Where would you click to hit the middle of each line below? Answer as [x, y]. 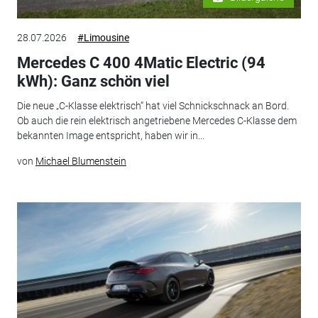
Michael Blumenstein [81, 161]
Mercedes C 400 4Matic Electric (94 [141, 63]
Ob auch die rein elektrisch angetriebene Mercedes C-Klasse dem [157, 120]
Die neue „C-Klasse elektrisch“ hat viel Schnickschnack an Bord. [153, 105]
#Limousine [103, 38]
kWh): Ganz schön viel [93, 82]
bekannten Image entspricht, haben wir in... [110, 135]
